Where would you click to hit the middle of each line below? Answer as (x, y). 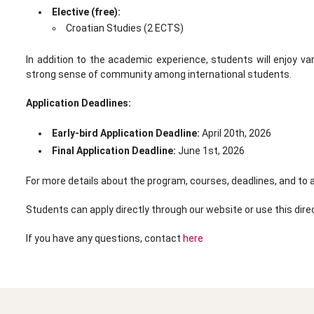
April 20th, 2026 (236, 134)
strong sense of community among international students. (159, 75)
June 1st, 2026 (210, 151)
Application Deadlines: (78, 103)
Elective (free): (86, 12)
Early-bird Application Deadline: (127, 134)
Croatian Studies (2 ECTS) (124, 28)
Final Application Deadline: (114, 151)
